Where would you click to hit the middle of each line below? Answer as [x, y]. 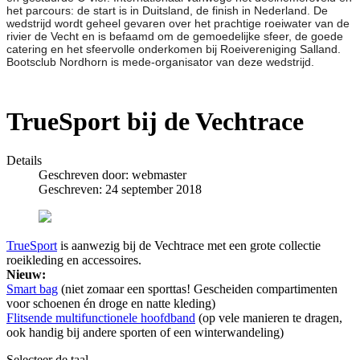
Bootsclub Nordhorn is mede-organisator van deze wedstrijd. [160, 62]
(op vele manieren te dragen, [269, 318]
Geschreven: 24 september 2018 [120, 190]
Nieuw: [26, 275]
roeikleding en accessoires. [74, 260]
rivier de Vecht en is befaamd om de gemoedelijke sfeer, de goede [175, 37]
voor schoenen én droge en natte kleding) [111, 304]
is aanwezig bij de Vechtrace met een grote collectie [189, 246]
